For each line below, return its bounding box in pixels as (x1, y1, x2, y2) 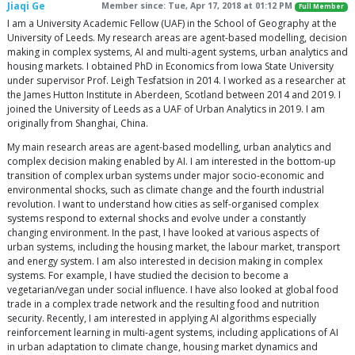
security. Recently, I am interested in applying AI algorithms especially (7, 311, 316, 326)
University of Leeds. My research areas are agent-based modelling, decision (7, 31, 347, 45)
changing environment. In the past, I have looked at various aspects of (7, 226, 319, 240)
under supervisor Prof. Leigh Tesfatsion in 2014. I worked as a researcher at (7, 74, 345, 88)
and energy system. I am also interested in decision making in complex (7, 254, 323, 269)
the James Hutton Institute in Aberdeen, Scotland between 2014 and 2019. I (7, 88, 341, 102)
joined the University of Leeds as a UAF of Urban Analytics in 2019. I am (7, 102, 325, 116)
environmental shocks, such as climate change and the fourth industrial (7, 183, 324, 197)
